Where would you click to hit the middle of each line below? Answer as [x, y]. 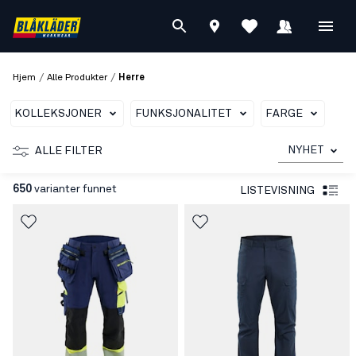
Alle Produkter [77, 78]
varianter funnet [74, 189]
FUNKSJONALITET [184, 114]
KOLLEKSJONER [58, 114]
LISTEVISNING [277, 190]
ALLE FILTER [69, 151]
